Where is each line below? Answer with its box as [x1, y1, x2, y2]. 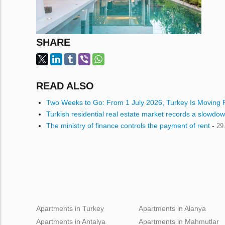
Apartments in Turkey [36, 204, 104, 212]
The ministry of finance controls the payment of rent [46, 121, 210, 130]
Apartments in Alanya [139, 204, 206, 212]
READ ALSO [36, 80, 94, 91]
